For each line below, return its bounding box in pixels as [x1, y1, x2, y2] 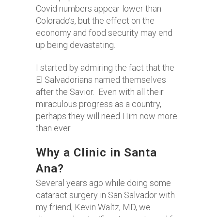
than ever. [36, 123, 74, 133]
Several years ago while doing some [36, 178, 171, 188]
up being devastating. [36, 40, 117, 50]
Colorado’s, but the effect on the [36, 15, 155, 26]
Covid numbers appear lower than [36, 3, 161, 14]
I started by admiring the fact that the [36, 62, 174, 73]
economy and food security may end [36, 28, 172, 38]
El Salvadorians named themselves [36, 75, 166, 85]
